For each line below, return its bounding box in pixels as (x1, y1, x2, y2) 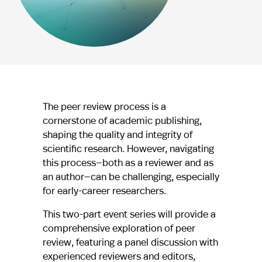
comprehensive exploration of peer (42, 221, 195, 235)
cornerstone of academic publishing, (42, 113, 202, 127)
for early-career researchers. (42, 184, 166, 198)
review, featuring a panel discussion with (42, 235, 218, 249)
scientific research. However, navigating (42, 142, 214, 156)
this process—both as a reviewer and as (42, 156, 213, 170)
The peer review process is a (42, 99, 166, 113)
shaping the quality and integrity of (42, 127, 192, 142)
